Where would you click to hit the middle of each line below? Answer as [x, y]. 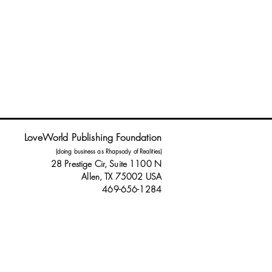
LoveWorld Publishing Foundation [93, 137]
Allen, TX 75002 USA [121, 176]
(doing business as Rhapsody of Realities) [108, 151]
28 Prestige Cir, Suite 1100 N [106, 163]
